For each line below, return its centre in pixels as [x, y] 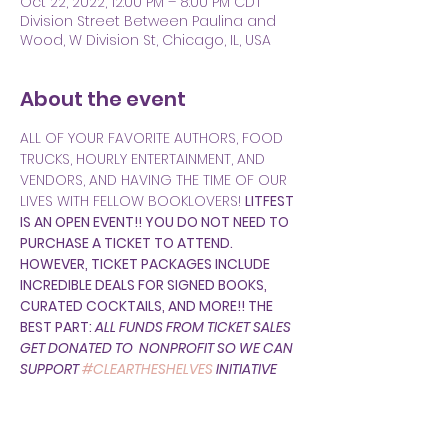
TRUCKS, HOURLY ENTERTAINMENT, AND [144, 159]
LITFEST [271, 201]
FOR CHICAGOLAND [86, 390]
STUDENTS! [58, 411]
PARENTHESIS [138, 411]
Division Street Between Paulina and [148, 21]
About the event [103, 99]
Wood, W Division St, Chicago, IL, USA [145, 40]
